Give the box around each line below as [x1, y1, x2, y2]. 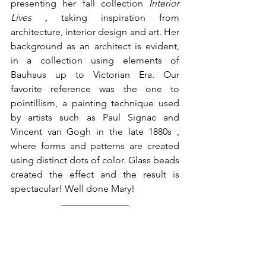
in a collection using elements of [11, 55, 179, 66]
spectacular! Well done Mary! [11, 183, 137, 195]
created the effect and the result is [11, 169, 179, 180]
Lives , [11, 12, 61, 24]
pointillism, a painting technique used [11, 97, 179, 109]
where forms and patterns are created [11, 140, 179, 152]
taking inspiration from [61, 12, 179, 24]
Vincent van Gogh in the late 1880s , [11, 126, 179, 138]
